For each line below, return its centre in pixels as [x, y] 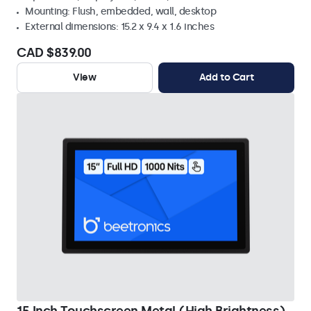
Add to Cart [226, 77]
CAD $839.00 [54, 53]
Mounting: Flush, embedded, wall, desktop [120, 11]
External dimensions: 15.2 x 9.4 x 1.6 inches [119, 27]
